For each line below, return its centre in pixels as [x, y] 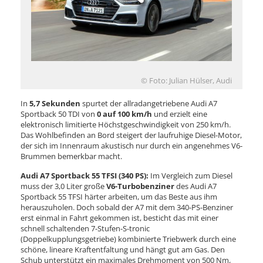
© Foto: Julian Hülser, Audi [186, 80]
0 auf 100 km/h [124, 114]
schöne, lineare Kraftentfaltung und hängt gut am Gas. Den [123, 249]
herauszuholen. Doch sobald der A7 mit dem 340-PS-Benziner [127, 207]
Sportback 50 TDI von [59, 114]
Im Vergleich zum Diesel [190, 175]
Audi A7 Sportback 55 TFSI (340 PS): [85, 175]
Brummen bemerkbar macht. [71, 156]
